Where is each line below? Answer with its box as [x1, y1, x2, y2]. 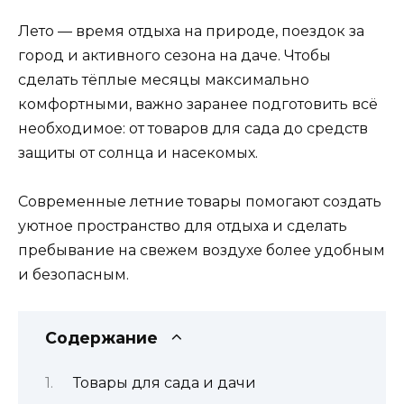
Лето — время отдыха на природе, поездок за [18, 22, 364, 40]
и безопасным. [18, 265, 129, 283]
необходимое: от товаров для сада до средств [18, 119, 368, 137]
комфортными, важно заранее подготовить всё [18, 95, 378, 113]
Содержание [45, 328, 158, 348]
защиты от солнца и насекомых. [18, 143, 258, 161]
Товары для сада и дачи [72, 373, 256, 391]
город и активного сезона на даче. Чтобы [18, 46, 331, 64]
